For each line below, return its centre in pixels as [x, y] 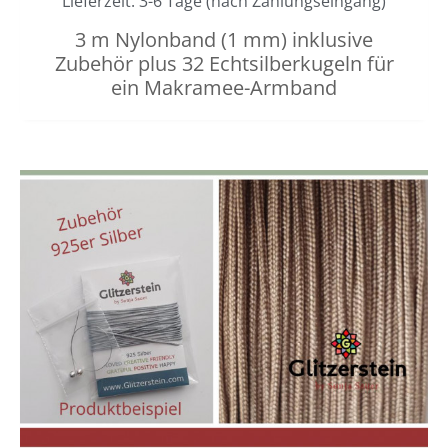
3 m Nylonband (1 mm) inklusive [224, 40]
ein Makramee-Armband [224, 88]
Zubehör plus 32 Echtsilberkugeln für [224, 64]
